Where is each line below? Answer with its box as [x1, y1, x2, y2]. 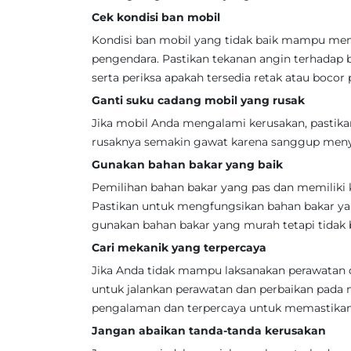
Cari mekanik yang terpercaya [92, 241, 266, 255]
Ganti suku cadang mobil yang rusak [92, 93, 305, 107]
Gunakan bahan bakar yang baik [92, 157, 283, 172]
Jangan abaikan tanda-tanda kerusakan [92, 324, 326, 338]
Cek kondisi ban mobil [92, 10, 220, 24]
